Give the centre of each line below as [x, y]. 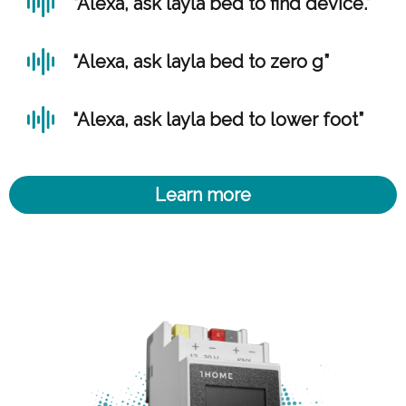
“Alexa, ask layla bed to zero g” [201, 62]
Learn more [203, 195]
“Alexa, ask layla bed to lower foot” [218, 120]
